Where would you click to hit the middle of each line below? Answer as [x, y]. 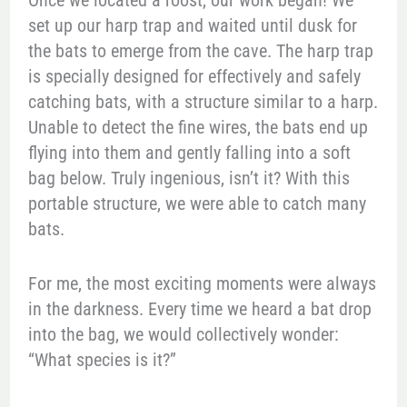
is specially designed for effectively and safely [194, 77]
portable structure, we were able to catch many [197, 204]
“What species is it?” [102, 360]
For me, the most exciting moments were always [202, 284]
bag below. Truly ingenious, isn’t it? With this [189, 179]
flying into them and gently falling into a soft [189, 153]
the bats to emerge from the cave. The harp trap [200, 51]
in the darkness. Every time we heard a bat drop [199, 309]
